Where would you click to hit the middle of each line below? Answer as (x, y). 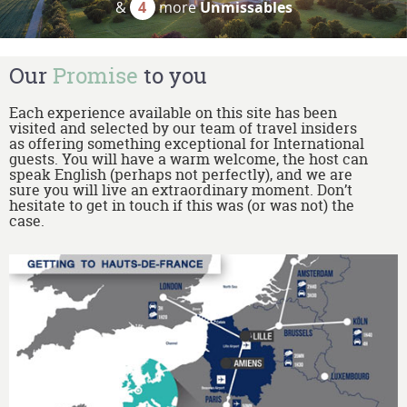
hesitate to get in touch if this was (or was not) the (182, 205)
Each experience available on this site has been (173, 112)
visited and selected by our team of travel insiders (183, 128)
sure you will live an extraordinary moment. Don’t (181, 189)
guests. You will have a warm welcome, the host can (189, 159)
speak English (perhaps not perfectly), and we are (181, 174)
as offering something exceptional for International (187, 143)
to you (173, 75)
